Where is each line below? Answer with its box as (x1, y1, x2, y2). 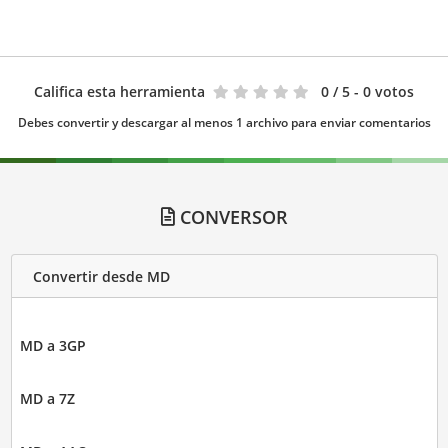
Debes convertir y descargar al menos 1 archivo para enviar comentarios (17, 114, 431, 132)
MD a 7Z (19, 389, 75, 409)
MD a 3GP (19, 336, 86, 356)
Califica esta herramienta (34, 82, 205, 102)
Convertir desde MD (32, 266, 170, 286)
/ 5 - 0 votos (333, 82, 414, 102)
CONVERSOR (174, 205, 288, 230)
